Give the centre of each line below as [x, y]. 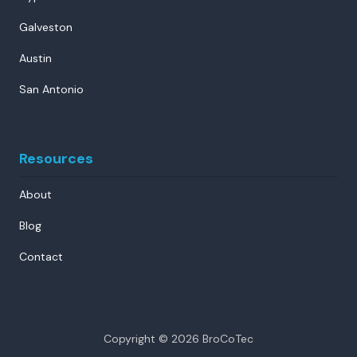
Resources [56, 158]
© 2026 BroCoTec [204, 338]
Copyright [129, 338]
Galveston [46, 27]
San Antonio [51, 89]
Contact [41, 256]
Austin [35, 58]
